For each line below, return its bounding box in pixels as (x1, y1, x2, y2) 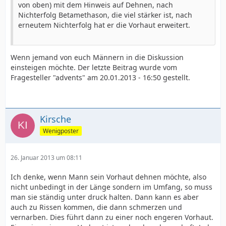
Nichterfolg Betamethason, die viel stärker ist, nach (18, 10, 192, 20)
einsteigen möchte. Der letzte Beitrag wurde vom (11, 63, 177, 72)
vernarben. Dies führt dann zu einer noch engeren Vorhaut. (11, 212, 213, 222)
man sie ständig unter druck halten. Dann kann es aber (11, 192, 199, 202)
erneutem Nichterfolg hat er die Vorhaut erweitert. (18, 20, 190, 30)
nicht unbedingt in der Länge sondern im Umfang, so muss (11, 182, 212, 192)
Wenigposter (43, 126, 79, 135)
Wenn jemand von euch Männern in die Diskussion (11, 52, 184, 62)
